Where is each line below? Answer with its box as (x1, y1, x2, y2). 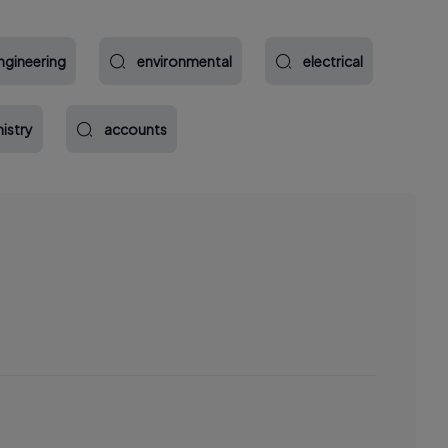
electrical (303, 52, 363, 70)
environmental (137, 52, 232, 70)
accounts (104, 120, 167, 138)
